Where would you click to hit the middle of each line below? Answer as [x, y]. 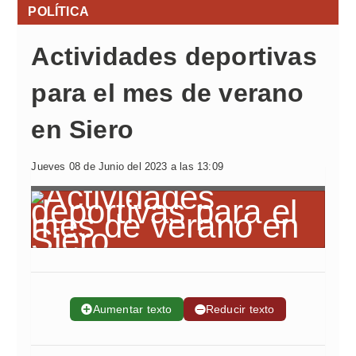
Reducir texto [240, 309]
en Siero [82, 130]
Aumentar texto [132, 309]
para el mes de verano [168, 93]
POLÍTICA [58, 12]
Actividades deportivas [174, 56]
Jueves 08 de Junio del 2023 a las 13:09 [128, 166]
